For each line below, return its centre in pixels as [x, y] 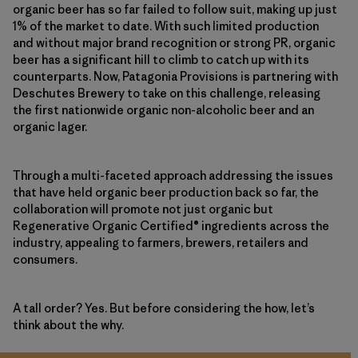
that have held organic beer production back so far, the [166, 192]
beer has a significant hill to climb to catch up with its [161, 59]
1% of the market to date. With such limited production [166, 26]
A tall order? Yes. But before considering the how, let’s [164, 308]
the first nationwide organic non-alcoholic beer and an [163, 109]
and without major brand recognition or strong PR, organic [174, 42]
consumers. [45, 259]
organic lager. [50, 126]
